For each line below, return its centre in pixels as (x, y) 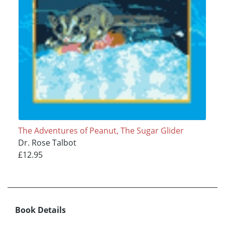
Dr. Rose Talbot (47, 142)
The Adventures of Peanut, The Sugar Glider (101, 130)
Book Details (40, 210)
